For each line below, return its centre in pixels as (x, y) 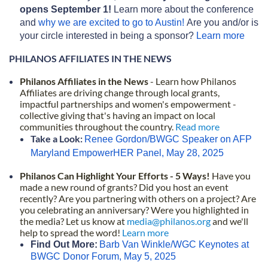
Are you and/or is (223, 22)
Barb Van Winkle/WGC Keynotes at (174, 244)
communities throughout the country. (98, 126)
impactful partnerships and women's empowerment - (128, 103)
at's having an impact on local (156, 115)
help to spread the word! (71, 232)
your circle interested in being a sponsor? (107, 35)
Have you (231, 175)
